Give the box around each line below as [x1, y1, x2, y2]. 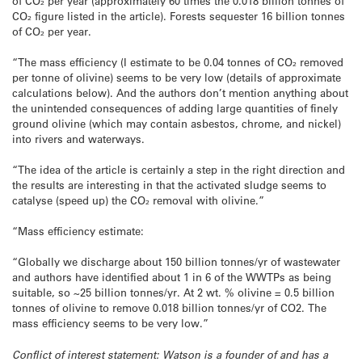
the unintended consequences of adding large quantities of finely [12, 100, 338, 115]
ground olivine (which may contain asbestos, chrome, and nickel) [12, 116, 341, 130]
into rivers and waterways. [12, 131, 145, 145]
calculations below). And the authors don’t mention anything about [12, 85, 348, 99]
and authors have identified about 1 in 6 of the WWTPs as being [12, 270, 331, 284]
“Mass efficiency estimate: [12, 224, 144, 238]
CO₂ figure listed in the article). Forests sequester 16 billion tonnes [12, 8, 345, 23]
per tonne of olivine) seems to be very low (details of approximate [12, 69, 341, 84]
